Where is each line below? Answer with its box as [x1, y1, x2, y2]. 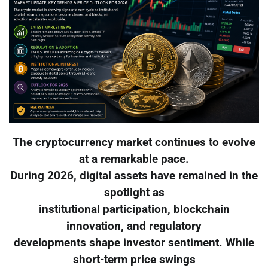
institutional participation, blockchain [38, 203, 230, 217]
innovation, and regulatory [66, 220, 202, 233]
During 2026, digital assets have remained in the [10, 169, 258, 183]
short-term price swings [72, 253, 196, 267]
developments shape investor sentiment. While [14, 236, 254, 250]
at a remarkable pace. [79, 153, 189, 166]
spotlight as [103, 186, 165, 200]
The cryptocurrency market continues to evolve [13, 136, 255, 150]
